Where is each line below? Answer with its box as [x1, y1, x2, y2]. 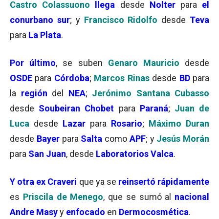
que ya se [79, 176, 118, 187]
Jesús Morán [156, 133, 209, 144]
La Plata [26, 30, 61, 40]
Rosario [111, 118, 142, 129]
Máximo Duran [149, 118, 209, 129]
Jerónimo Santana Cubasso [92, 88, 209, 98]
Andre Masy [10, 207, 60, 217]
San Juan [28, 149, 66, 159]
